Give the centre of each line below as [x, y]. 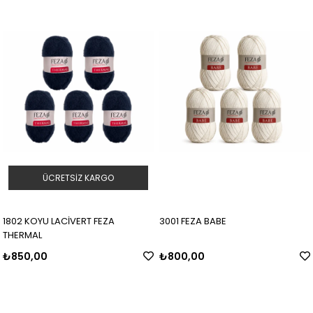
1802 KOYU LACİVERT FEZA [59, 221]
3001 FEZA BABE [193, 221]
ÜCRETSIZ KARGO [78, 178]
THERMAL [23, 235]
